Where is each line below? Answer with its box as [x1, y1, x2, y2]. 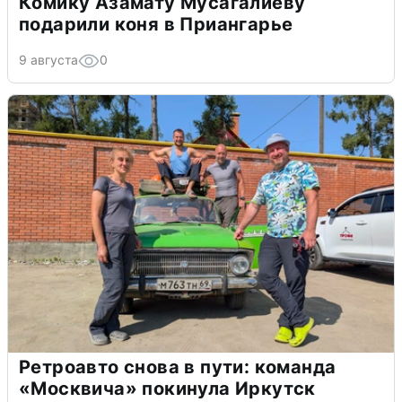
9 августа [19, 51, 78, 67]
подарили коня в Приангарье [19, 13, 293, 35]
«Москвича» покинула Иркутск [19, 377, 316, 399]
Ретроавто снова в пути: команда [19, 355, 336, 378]
